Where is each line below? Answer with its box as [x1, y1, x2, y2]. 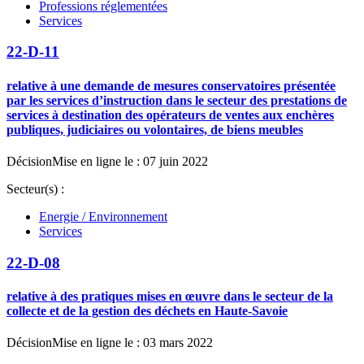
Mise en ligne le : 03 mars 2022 [52, 336, 213, 350]
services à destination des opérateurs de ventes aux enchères [6, 107, 334, 122]
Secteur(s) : [6, 181, 64, 196]
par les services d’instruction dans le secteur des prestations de [6, 93, 347, 107]
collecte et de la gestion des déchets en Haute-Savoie [6, 303, 288, 318]
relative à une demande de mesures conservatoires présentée [6, 78, 336, 93]
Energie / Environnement [39, 209, 167, 223]
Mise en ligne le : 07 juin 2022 [52, 154, 208, 168]
